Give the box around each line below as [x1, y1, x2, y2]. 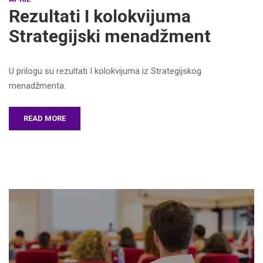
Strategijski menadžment [9, 26, 211, 46]
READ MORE [23, 114, 66, 123]
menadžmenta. [9, 80, 66, 91]
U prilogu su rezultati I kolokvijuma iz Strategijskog [9, 66, 201, 76]
